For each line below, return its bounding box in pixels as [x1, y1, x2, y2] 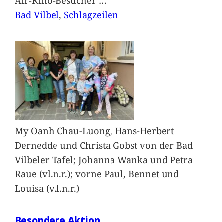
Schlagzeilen [63, 8, 118, 21]
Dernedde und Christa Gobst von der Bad [14, 139, 193, 152]
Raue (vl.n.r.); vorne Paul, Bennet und [14, 167, 179, 180]
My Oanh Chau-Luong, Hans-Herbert [14, 124, 174, 137]
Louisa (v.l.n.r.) [14, 182, 79, 195]
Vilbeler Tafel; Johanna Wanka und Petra [14, 153, 193, 166]
